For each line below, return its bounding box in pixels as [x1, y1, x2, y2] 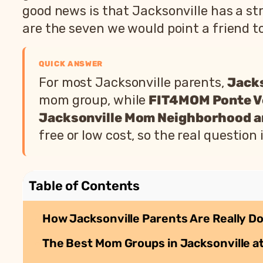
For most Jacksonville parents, [39, 74, 227, 90]
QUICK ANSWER [39, 59, 103, 68]
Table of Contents [29, 177, 140, 194]
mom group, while [39, 92, 149, 108]
